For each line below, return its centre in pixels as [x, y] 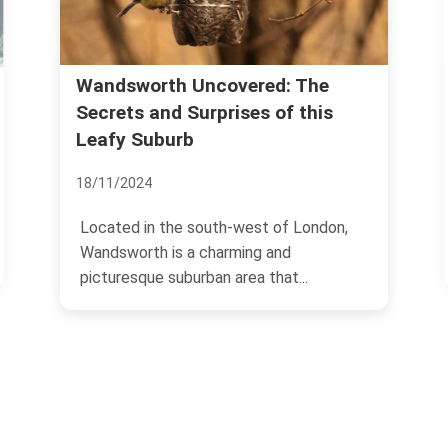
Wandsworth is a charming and [185, 253]
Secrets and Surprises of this [204, 113]
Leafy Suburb [135, 140]
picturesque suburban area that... [194, 278]
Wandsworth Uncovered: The [202, 86]
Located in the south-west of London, [214, 228]
